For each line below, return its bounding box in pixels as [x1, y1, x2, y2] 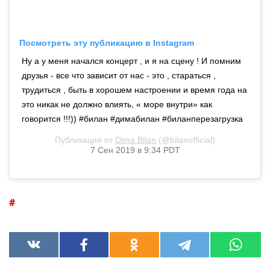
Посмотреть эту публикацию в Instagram [19, 37, 194, 48]
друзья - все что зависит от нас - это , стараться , [22, 70, 216, 80]
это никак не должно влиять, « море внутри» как [22, 99, 212, 109]
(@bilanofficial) [156, 134, 215, 145]
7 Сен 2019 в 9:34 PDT [90, 145, 180, 155]
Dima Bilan [115, 134, 156, 145]
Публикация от [55, 134, 115, 145]
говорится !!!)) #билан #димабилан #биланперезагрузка [22, 113, 243, 124]
